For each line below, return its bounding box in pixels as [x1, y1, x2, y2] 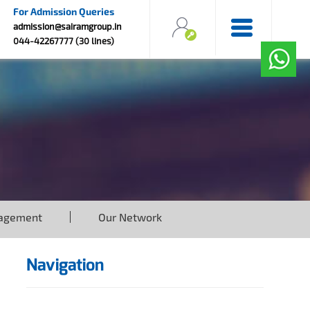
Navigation [26, 253, 104, 276]
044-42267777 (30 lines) [12, 35, 114, 46]
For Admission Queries [12, 6, 114, 17]
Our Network [98, 210, 162, 224]
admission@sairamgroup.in [12, 21, 122, 32]
